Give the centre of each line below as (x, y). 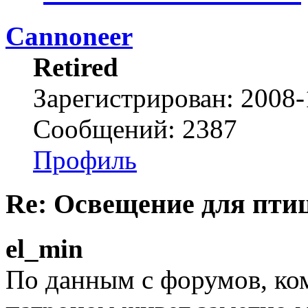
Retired (76, 67)
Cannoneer (69, 36)
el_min (44, 249)
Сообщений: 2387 (135, 129)
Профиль (85, 159)
